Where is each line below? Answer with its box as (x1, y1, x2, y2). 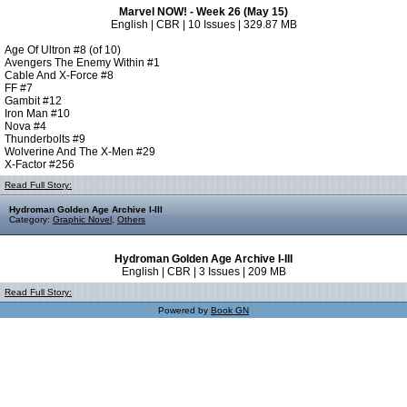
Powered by (158, 305, 211, 315)
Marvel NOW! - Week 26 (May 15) (119, 5, 288, 18)
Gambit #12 (5, 94, 62, 107)
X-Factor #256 (5, 158, 74, 171)
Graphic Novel (53, 214, 112, 224)
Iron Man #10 (5, 107, 70, 120)
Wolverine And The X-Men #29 (5, 145, 155, 158)
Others (117, 214, 145, 224)
